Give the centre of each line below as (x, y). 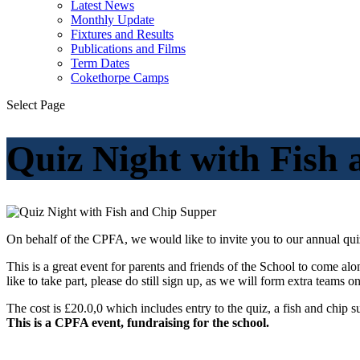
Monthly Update (112, 20)
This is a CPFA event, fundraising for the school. (138, 322)
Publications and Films (128, 49)
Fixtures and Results (122, 34)
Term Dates (100, 63)
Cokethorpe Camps (120, 78)
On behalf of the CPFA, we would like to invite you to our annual (175, 239)
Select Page (36, 105)
